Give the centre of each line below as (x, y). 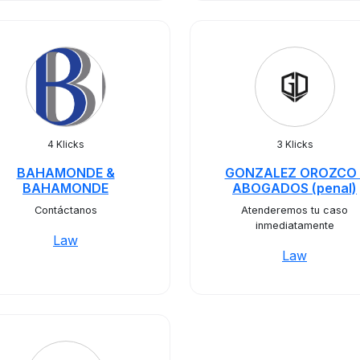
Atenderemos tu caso (295, 210)
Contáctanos (65, 210)
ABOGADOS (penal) (295, 188)
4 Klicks (65, 144)
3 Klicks (295, 144)
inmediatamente (295, 225)
